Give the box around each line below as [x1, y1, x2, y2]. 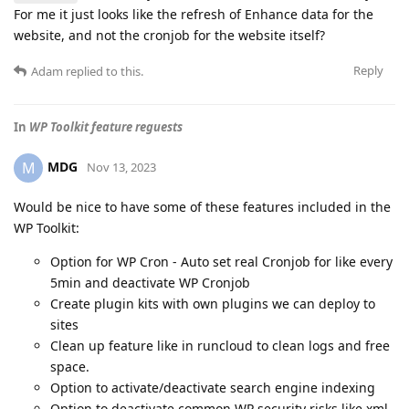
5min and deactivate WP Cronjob [50, 274, 250, 292]
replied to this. [63, 63, 143, 80]
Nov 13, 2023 [87, 159, 156, 176]
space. [50, 358, 89, 376]
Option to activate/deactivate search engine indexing [50, 379, 375, 397]
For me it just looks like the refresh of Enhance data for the [14, 5, 373, 24]
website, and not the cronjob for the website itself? [14, 26, 325, 45]
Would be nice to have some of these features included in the [14, 198, 391, 216]
